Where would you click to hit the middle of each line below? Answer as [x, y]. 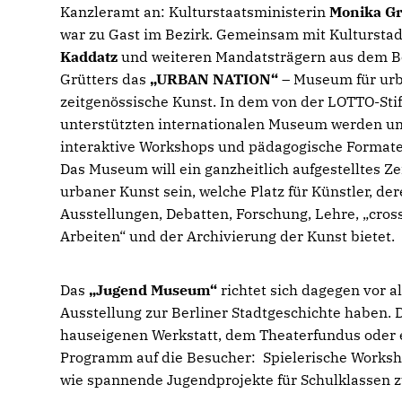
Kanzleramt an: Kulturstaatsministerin [195, 12]
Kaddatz [89, 57]
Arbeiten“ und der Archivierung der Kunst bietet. [228, 236]
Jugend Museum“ [153, 290]
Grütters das [105, 79]
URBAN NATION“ [214, 79]
